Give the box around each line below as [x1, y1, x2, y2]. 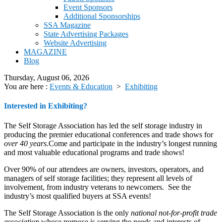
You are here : [4, 82, 50, 91]
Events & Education [50, 82, 112, 91]
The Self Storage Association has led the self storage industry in [4, 121, 202, 130]
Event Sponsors [63, 3, 112, 11]
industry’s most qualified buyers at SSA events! [4, 191, 151, 200]
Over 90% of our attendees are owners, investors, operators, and [4, 165, 204, 173]
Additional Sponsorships [63, 12, 140, 20]
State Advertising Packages [44, 30, 128, 38]
